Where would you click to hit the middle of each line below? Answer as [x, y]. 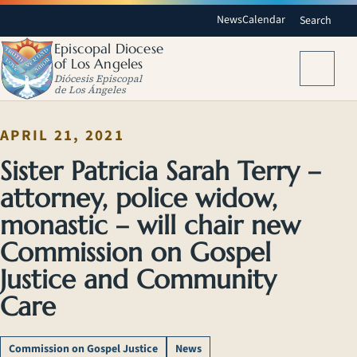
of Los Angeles [99, 65]
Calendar [264, 20]
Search [316, 21]
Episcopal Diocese [109, 49]
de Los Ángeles [90, 89]
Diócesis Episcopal [98, 78]
